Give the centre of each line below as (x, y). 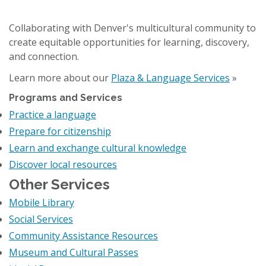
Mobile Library (42, 202)
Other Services (59, 184)
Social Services (41, 219)
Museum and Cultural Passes (74, 252)
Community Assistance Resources (83, 236)
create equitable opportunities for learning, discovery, (129, 42)
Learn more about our (60, 78)
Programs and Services (66, 98)
